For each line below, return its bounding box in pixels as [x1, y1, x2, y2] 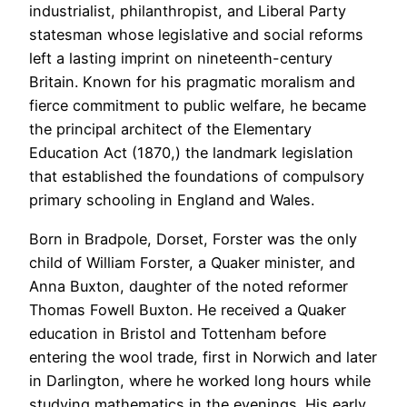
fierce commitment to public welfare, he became [29, 96, 366, 115]
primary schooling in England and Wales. [29, 191, 314, 210]
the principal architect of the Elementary [29, 120, 312, 139]
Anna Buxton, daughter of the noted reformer [29, 276, 348, 295]
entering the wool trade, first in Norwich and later [29, 347, 377, 366]
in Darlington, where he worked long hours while [29, 371, 371, 390]
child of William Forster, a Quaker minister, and [29, 253, 355, 272]
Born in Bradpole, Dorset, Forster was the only [29, 229, 357, 248]
